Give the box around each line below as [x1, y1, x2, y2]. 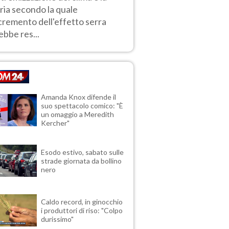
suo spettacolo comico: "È [41, 101, 124, 110]
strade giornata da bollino [41, 156, 122, 166]
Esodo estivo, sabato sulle [41, 148, 124, 157]
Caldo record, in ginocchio [41, 197, 123, 207]
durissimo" [41, 215, 74, 224]
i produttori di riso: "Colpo [41, 206, 123, 215]
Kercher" [41, 119, 70, 128]
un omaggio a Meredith [41, 110, 114, 119]
